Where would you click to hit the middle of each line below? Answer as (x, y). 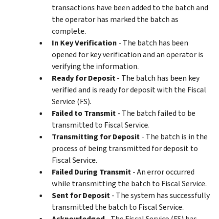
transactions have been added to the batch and (130, 7)
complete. (69, 31)
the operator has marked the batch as (115, 19)
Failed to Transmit (84, 113)
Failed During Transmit (91, 172)
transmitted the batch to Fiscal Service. (118, 207)
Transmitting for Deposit (96, 136)
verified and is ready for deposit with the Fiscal (129, 89)
